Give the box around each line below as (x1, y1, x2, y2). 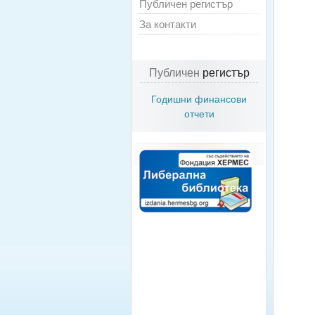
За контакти (139, 18, 196, 30)
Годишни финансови (151, 94, 247, 105)
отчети (184, 108, 214, 120)
